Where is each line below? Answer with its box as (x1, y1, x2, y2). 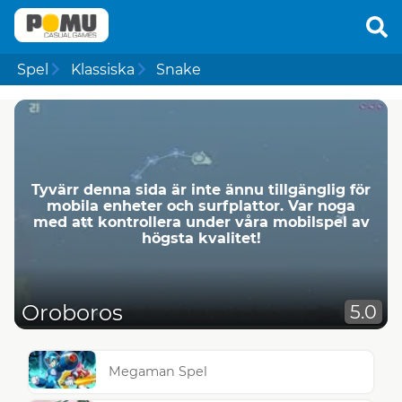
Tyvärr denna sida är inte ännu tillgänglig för (31, 180, 371, 198)
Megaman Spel (109, 363, 208, 380)
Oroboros (22, 300, 123, 327)
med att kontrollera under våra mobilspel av (32, 213, 370, 231)
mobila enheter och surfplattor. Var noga (47, 197, 355, 214)
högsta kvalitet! (141, 229, 261, 247)
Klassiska (70, 60, 135, 78)
